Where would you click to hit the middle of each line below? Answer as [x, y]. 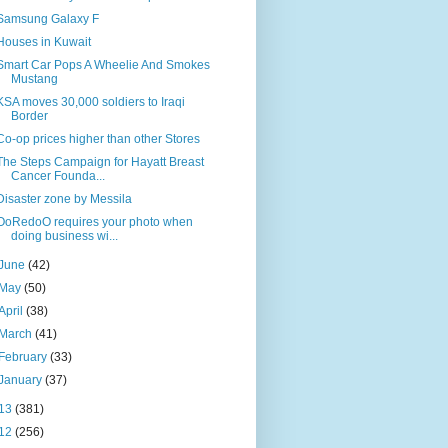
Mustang [34, 79]
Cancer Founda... [57, 176]
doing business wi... [64, 236]
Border [29, 116]
